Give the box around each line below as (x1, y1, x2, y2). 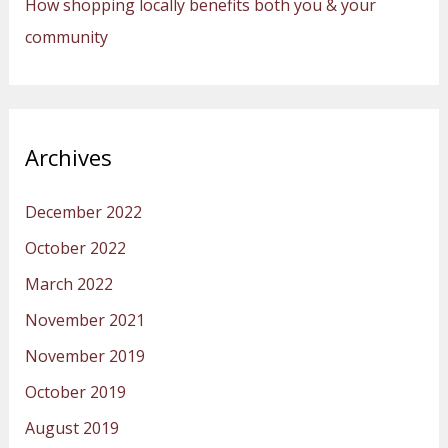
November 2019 (24, 344, 145, 367)
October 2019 (24, 380, 126, 403)
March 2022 (24, 272, 113, 295)
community (24, 25, 108, 48)
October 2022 (24, 236, 126, 259)
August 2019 (24, 416, 119, 439)
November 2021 (24, 308, 145, 331)
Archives (24, 141, 112, 172)
